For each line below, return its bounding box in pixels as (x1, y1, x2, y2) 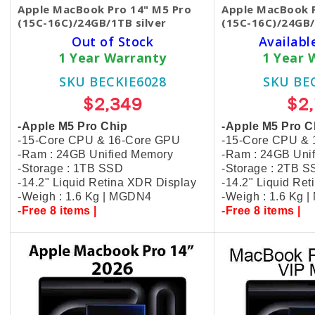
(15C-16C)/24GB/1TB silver (18, 15, 167, 30)
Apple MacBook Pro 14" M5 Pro (18, 2, 191, 16)
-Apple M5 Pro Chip (18, 120, 127, 132)
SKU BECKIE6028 (59, 73, 166, 90)
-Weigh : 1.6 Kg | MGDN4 (18, 191, 152, 202)
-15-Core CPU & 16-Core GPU (18, 134, 180, 146)
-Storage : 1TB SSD (18, 162, 123, 174)
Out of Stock (72, 33, 153, 50)
